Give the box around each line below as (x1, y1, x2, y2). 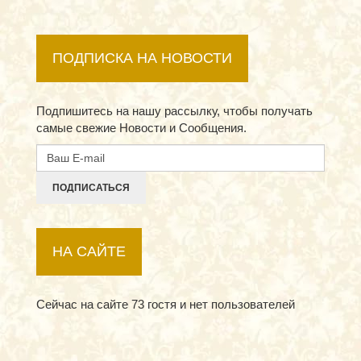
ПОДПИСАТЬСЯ (52, 181, 130, 193)
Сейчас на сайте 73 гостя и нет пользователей (36, 297, 295, 311)
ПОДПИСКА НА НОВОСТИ (52, 50, 232, 66)
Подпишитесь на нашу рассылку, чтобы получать (36, 104, 313, 118)
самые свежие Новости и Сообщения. (36, 121, 247, 135)
